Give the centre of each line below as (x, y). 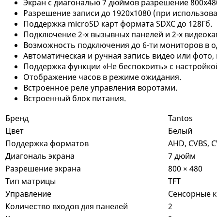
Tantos (180, 118)
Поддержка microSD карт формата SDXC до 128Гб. (118, 23)
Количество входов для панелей (67, 206)
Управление (28, 194)
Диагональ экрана (40, 156)
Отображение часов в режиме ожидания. (102, 77)
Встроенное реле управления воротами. (100, 87)
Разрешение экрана (43, 168)
